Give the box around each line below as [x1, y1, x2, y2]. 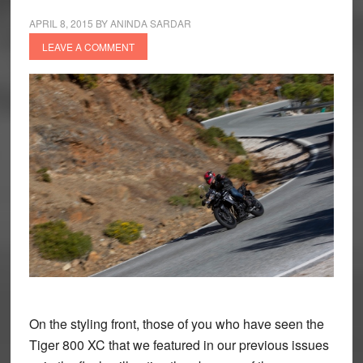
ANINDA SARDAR [109, 16, 191, 31]
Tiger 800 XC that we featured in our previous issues [28, 335, 329, 355]
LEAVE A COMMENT [41, 40, 135, 54]
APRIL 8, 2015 [28, 16, 93, 31]
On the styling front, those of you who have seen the [28, 314, 324, 334]
